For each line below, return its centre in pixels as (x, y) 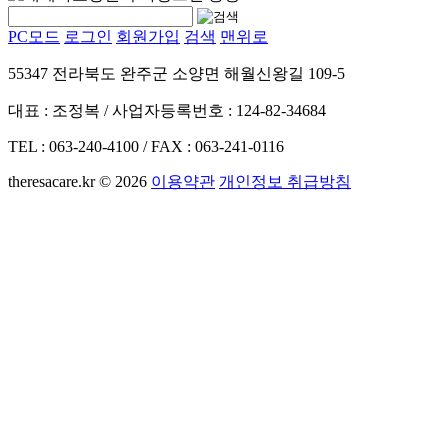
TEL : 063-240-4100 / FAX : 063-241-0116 (146, 147)
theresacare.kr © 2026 (77, 182)
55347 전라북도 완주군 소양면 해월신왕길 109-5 (176, 74)
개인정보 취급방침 (285, 182)
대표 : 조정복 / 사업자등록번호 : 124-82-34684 (167, 111)
